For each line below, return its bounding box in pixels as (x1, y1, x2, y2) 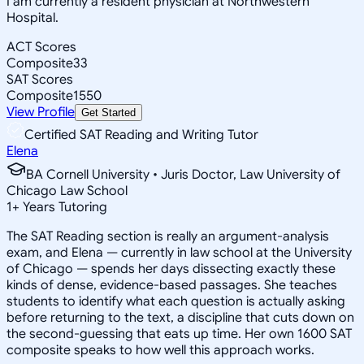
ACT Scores (6, 38, 76, 55)
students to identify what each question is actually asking (6, 292, 345, 310)
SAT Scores (6, 71, 73, 88)
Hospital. (6, 9, 58, 26)
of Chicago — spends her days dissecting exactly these (6, 260, 336, 277)
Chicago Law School (6, 182, 128, 199)
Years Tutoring (19, 198, 107, 215)
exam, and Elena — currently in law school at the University (6, 244, 352, 261)
